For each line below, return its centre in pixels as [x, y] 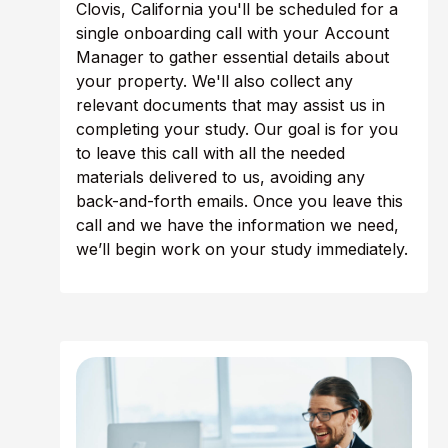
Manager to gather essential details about [232, 57]
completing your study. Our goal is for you [237, 129]
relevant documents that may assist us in [230, 105]
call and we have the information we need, [237, 225]
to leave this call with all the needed [210, 153]
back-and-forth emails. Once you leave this [239, 201]
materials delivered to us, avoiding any [220, 177]
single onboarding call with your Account [232, 33]
